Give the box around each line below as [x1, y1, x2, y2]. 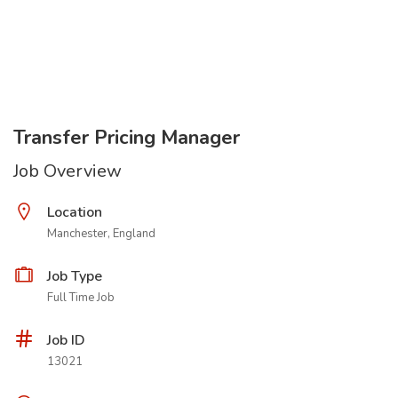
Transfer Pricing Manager [13, 124, 240, 151]
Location [47, 203, 102, 222]
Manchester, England [47, 226, 155, 242]
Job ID [47, 330, 85, 350]
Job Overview [13, 159, 122, 183]
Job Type [47, 267, 102, 286]
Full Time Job [47, 290, 115, 306]
